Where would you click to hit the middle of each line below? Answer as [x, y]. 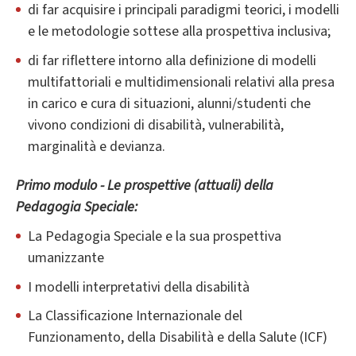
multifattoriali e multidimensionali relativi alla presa [181, 83]
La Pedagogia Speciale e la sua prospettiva [155, 237]
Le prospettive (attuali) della [190, 186]
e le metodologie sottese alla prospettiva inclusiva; [179, 32]
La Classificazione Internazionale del [135, 316]
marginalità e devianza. [97, 147]
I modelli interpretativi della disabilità [139, 287]
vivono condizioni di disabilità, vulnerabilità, [156, 126]
